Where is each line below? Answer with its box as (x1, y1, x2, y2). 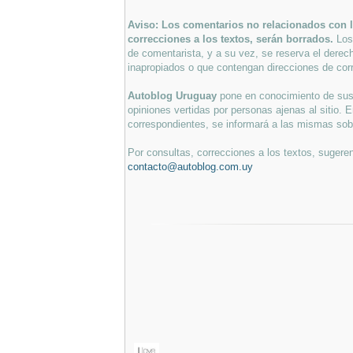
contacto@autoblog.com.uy (128, 160, 253, 173)
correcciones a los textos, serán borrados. (128, 32, 336, 45)
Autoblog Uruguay (128, 89, 220, 102)
